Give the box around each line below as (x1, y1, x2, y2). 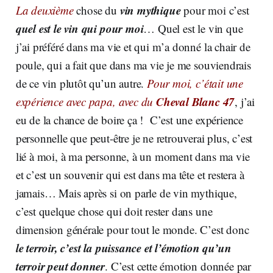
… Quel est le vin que (143, 20, 243, 36)
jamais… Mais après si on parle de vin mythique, (15, 185, 237, 200)
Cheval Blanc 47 (156, 93, 235, 110)
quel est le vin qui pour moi (15, 19, 144, 37)
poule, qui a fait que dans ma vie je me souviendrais (15, 57, 251, 73)
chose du (73, 2, 120, 18)
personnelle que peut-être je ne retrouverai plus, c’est (15, 130, 253, 146)
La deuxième (15, 2, 74, 18)
